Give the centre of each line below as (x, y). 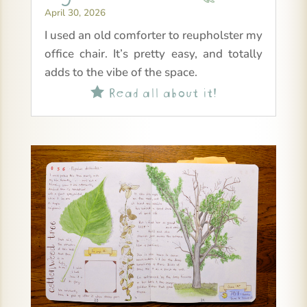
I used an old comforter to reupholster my (153, 36)
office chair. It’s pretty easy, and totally (153, 54)
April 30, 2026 (75, 13)
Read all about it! (160, 91)
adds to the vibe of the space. (121, 73)
